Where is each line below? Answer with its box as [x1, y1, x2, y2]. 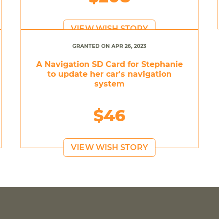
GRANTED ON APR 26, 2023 [72, 43, 147, 49]
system [94, 79, 125, 88]
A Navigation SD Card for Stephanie [36, 59, 183, 69]
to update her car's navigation [47, 69, 172, 79]
